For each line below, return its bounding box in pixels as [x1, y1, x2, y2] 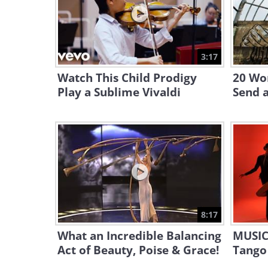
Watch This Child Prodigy [57, 70, 197, 86]
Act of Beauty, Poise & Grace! [57, 242, 219, 258]
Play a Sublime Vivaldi [57, 84, 181, 100]
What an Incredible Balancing [57, 228, 221, 243]
